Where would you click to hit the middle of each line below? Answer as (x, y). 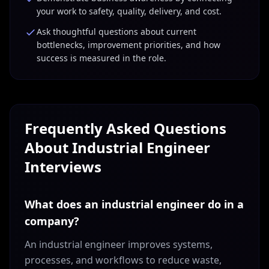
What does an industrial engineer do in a (134, 204)
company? (52, 221)
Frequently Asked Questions (125, 128)
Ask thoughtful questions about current (116, 32)
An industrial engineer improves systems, (119, 244)
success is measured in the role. (101, 58)
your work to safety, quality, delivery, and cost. (129, 11)
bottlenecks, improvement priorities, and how (128, 45)
